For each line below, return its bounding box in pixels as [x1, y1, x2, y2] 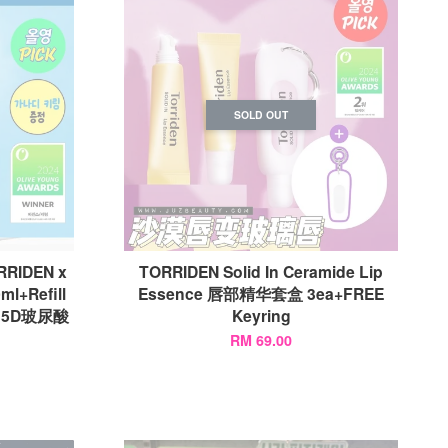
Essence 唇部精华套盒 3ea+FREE [138, 282, 385, 305]
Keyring [231, 304, 291, 327]
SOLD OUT [234, 106, 289, 122]
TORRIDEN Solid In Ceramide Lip [139, 260, 384, 283]
